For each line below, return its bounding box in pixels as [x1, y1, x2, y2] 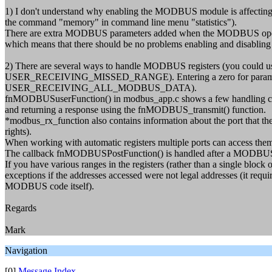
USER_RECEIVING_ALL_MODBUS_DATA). [5, 83, 197, 93]
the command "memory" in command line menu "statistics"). [5, 17, 237, 27]
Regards [5, 203, 36, 213]
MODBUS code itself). [5, 181, 94, 191]
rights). [5, 126, 32, 137]
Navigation [5, 245, 47, 256]
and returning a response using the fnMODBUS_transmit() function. [5, 104, 266, 115]
